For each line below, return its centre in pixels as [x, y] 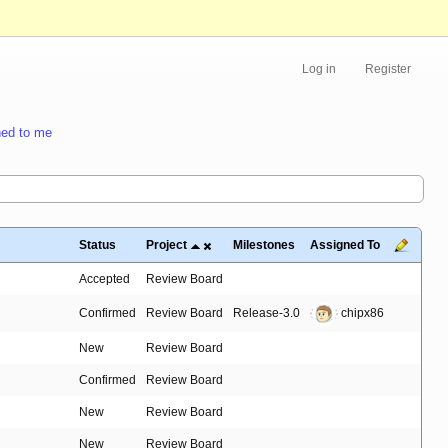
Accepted [104, 279]
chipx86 [361, 313]
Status [97, 245]
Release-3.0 [266, 313]
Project [166, 245]
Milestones [264, 245]
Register [388, 69]
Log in [319, 69]
